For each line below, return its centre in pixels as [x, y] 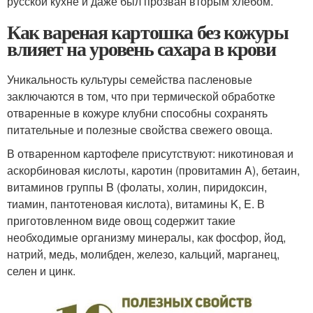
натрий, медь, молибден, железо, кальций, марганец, [143, 254]
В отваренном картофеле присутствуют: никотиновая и [150, 153]
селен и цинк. [41, 270]
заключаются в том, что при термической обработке [141, 96]
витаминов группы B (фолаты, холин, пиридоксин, [137, 187]
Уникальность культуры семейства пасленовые [130, 79]
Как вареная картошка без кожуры [148, 31]
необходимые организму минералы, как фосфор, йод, [146, 237]
